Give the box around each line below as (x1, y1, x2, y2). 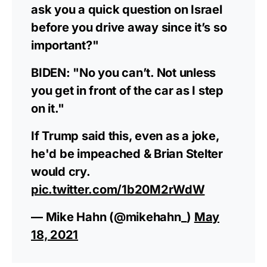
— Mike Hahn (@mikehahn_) (31, 210, 194, 225)
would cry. (31, 164, 90, 179)
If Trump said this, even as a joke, (31, 129, 219, 144)
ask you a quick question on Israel (31, 2, 222, 17)
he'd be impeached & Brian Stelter (31, 147, 223, 162)
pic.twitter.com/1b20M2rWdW (31, 182, 205, 197)
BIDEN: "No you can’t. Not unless (31, 66, 216, 80)
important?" (31, 38, 99, 53)
